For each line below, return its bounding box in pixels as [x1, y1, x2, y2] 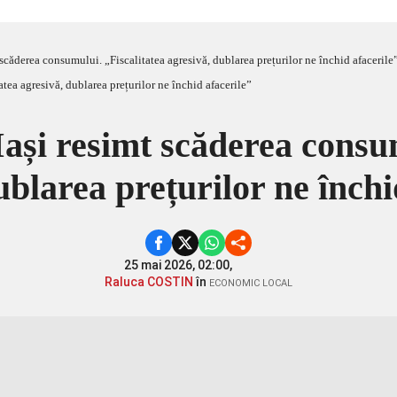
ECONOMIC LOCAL [209, 277, 292, 289]
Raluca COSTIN [105, 275, 193, 289]
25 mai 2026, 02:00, [123, 258, 235, 272]
